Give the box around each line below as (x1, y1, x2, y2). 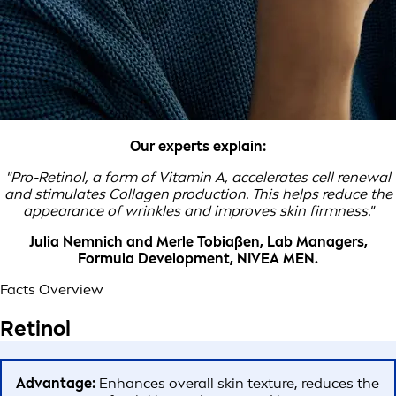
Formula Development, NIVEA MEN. (78, 250, 318, 268)
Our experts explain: (130, 138, 266, 156)
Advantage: (16, 375, 95, 392)
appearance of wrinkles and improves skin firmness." (22, 202, 374, 220)
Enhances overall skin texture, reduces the (95, 375, 379, 392)
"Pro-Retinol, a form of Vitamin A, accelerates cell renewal (5, 169, 391, 187)
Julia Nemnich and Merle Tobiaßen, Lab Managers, (28, 233, 368, 251)
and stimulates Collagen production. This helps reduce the (4, 186, 392, 203)
